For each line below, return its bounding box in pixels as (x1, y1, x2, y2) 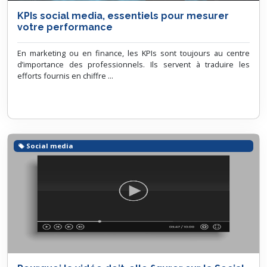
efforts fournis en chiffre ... (17, 70, 113, 81)
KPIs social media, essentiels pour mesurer (17, 10, 229, 21)
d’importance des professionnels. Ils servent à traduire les (17, 59, 250, 70)
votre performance (17, 21, 113, 33)
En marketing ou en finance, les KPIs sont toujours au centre (17, 48, 250, 58)
